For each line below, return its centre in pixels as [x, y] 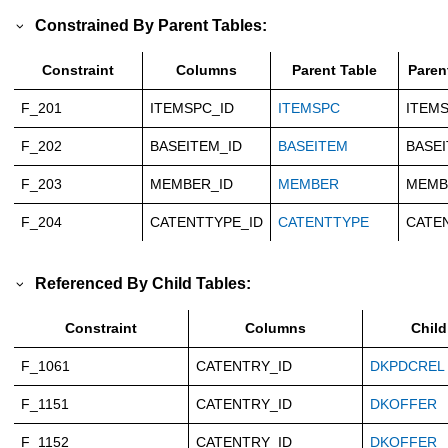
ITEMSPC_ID [192, 108]
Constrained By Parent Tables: [151, 25]
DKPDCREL [407, 365]
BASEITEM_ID [196, 146]
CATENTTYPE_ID [206, 222]
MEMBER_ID [191, 184]
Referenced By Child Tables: [143, 282]
